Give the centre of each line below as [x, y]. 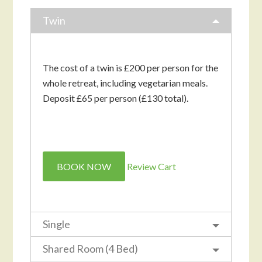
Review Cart [152, 166]
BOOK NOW [84, 166]
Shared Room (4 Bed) [91, 248]
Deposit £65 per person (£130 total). [116, 98]
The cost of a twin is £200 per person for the [131, 67]
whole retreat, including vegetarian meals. [125, 82]
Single [57, 224]
